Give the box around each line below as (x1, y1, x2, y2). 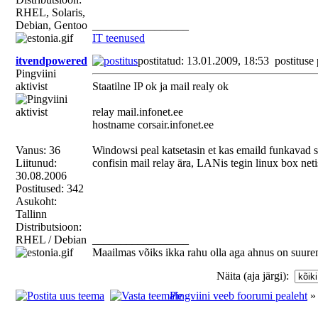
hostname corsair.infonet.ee (92, 119, 214, 131)
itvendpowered (16, 55, 87, 67)
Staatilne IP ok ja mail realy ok (92, 80, 229, 92)
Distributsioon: (16, 221, 82, 233)
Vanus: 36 (16, 144, 60, 156)
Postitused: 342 (16, 182, 84, 194)
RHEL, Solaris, (16, 6, 85, 18)
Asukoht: (16, 195, 57, 207)
